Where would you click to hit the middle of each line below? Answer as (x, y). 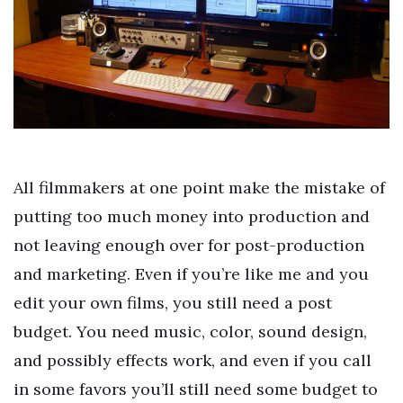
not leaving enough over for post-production (189, 245)
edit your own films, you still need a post (173, 302)
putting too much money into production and (192, 216)
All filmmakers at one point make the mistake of (199, 187)
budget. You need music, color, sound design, (190, 331)
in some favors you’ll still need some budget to (196, 389)
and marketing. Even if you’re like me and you (191, 273)
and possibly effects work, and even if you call (193, 360)
